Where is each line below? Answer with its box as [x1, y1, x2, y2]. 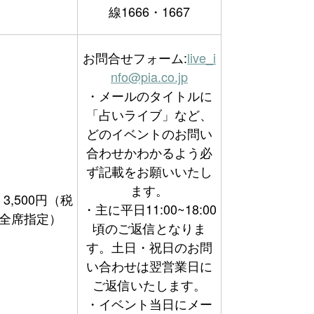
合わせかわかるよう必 [86, 143, 212, 161]
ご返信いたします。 [93, 275, 206, 294]
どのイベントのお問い [86, 124, 212, 142]
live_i [187, 48, 216, 67]
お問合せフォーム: [83, 48, 187, 67]
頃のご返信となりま [93, 219, 206, 237]
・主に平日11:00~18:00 [82, 200, 217, 218]
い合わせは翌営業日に [86, 257, 212, 275]
